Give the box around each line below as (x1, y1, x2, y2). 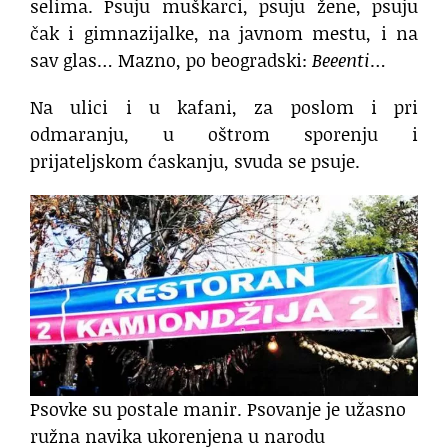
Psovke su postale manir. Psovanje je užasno (30, 395, 406, 422)
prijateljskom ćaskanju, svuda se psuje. (30, 147, 360, 174)
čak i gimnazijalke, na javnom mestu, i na (30, 19, 418, 46)
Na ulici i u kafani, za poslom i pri (30, 93, 418, 120)
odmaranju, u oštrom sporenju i (30, 120, 418, 147)
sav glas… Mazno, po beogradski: (30, 46, 312, 73)
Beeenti (312, 46, 370, 73)
